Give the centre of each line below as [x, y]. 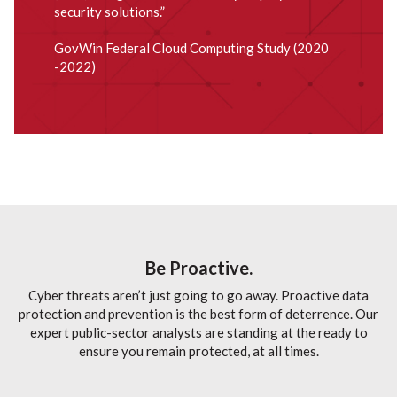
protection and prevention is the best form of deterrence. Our [198, 314]
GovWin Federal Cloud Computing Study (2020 [191, 48]
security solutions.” [109, 12]
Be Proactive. [198, 268]
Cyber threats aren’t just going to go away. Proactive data [198, 295]
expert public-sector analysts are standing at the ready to [198, 332]
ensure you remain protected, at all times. [198, 351]
